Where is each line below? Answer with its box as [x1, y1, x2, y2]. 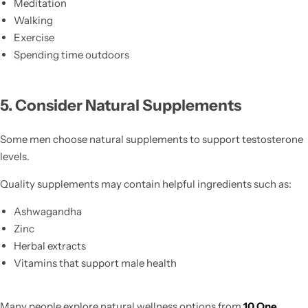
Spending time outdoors [13, 48, 129, 62]
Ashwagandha [13, 205, 82, 219]
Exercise [13, 31, 54, 45]
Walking [13, 14, 53, 27]
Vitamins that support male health [13, 256, 177, 270]
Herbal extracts [13, 239, 86, 253]
